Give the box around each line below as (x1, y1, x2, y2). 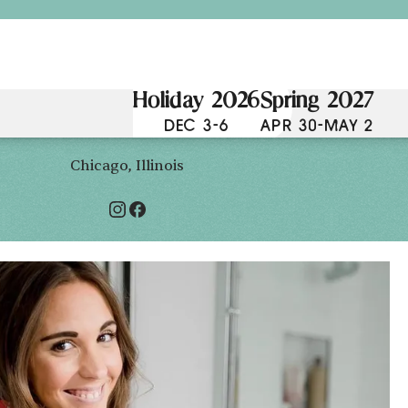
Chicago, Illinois (70, 156, 185, 175)
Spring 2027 (260, 90, 374, 115)
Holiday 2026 (132, 90, 260, 115)
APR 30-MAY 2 (260, 117, 374, 135)
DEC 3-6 (164, 117, 229, 135)
